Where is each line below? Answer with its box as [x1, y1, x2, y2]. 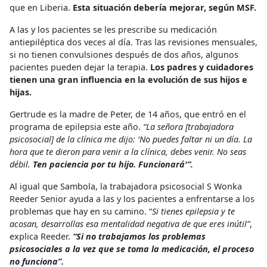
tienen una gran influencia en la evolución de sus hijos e [10, 74, 247, 86]
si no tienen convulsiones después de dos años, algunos [10, 49, 238, 61]
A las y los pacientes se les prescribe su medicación [10, 24, 217, 36]
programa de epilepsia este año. [10, 121, 143, 133]
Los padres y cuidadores [150, 61, 253, 73]
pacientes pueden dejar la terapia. [10, 61, 150, 73]
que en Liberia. [10, 2, 73, 14]
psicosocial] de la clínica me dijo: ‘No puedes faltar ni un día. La [10, 133, 252, 145]
